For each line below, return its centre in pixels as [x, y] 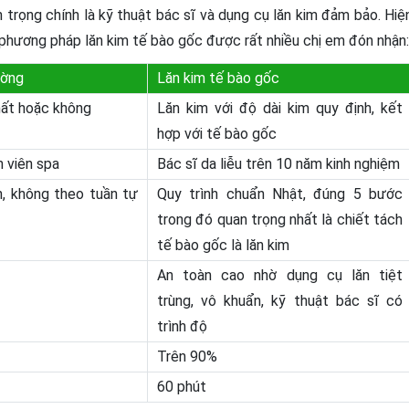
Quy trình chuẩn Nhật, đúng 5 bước [280, 194]
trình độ [182, 326]
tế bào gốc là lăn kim [223, 245]
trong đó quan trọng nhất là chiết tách [280, 220]
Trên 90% [187, 357]
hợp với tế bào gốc [217, 134]
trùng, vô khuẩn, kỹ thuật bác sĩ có [280, 301]
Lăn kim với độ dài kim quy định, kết [280, 108]
